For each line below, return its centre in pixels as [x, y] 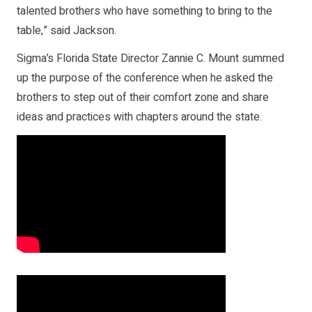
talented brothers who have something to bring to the [145, 11]
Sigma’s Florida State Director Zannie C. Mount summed [150, 58]
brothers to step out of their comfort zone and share [143, 97]
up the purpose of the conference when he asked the [145, 78]
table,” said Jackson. [67, 30]
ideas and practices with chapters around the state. [139, 117]
